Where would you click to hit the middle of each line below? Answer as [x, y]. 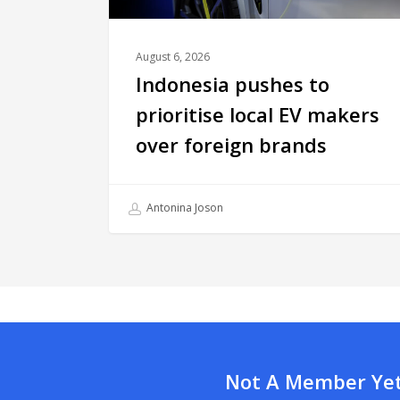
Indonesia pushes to [233, 84]
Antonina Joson [183, 208]
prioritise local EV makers [258, 115]
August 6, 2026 [173, 57]
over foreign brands [231, 145]
